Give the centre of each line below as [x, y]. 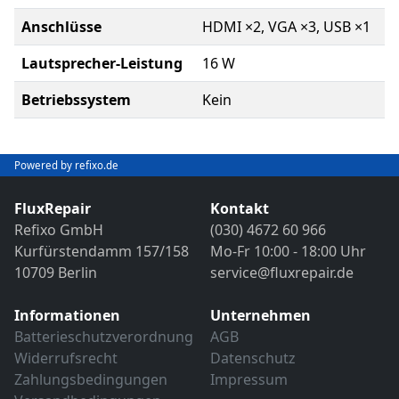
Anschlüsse [61, 27]
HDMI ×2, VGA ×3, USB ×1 [286, 27]
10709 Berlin [56, 273]
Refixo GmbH [59, 230]
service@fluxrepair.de [282, 273]
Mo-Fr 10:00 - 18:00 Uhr [288, 251]
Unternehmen [261, 315]
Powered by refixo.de [66, 165]
